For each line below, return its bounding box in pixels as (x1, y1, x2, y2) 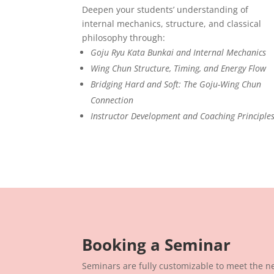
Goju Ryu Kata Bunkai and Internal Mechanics (91, 46, 267, 58)
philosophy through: (82, 31, 166, 43)
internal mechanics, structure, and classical (82, 17, 262, 29)
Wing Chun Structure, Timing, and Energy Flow (91, 62, 267, 74)
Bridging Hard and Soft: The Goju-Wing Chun (91, 78, 262, 90)
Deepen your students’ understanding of (82, 3, 249, 15)
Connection (91, 94, 134, 106)
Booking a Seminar (82, 234, 231, 256)
